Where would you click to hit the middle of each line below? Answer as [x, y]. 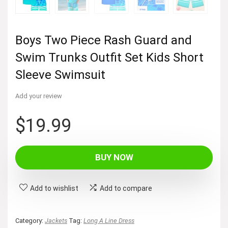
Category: [30, 220]
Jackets [56, 220]
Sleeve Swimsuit [60, 75]
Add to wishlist [54, 188]
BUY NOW [114, 157]
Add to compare [126, 188]
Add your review [39, 96]
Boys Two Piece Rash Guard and [104, 40]
